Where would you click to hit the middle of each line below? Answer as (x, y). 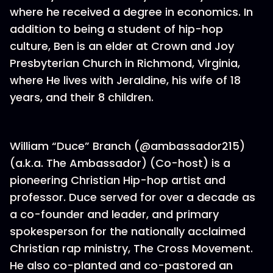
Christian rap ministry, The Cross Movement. (131, 248)
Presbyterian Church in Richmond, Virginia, (125, 63)
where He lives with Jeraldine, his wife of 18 (125, 80)
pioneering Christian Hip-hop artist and (118, 180)
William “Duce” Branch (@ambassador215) (127, 146)
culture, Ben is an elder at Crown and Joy (122, 46)
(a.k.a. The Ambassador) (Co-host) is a (120, 163)
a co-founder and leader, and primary (114, 214)
